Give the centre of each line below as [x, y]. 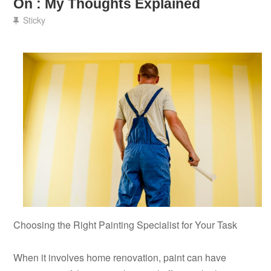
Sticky [34, 20]
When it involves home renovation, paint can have [120, 258]
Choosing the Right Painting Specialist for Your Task [126, 225]
